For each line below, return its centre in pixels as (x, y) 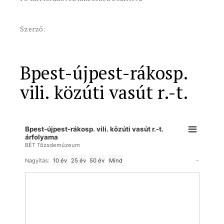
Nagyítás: (37, 160)
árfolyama (42, 137)
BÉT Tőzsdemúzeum (52, 145)
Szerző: (33, 29)
